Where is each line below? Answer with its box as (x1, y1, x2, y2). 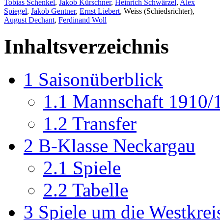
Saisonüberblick (38, 68, 163, 90)
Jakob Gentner (31, 6, 76, 15)
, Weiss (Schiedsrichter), (120, 6, 194, 15)
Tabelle (72, 179, 128, 200)
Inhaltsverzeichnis (4, 34, 169, 58)
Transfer (72, 112, 137, 134)
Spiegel (4, 6, 27, 15)
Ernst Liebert (80, 6, 120, 15)
